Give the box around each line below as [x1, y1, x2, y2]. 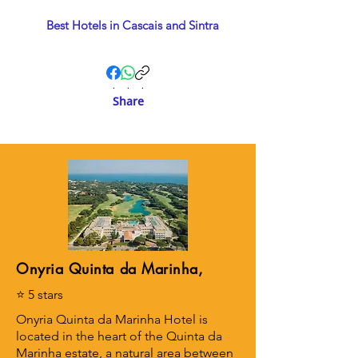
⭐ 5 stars [16, 287, 63, 302]
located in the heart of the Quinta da [16, 328, 222, 344]
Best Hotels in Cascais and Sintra [46, 18, 219, 33]
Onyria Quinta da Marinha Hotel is [16, 312, 208, 327]
